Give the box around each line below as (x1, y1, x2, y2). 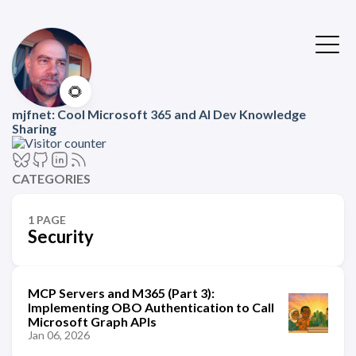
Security (28, 226, 94, 247)
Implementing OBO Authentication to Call (28, 300, 274, 315)
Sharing (12, 121, 56, 136)
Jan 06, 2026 (28, 328, 90, 342)
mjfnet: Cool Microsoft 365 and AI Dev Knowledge (12, 106, 306, 122)
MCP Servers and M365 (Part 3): (28, 285, 215, 300)
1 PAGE (28, 213, 66, 226)
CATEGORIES (12, 171, 91, 186)
